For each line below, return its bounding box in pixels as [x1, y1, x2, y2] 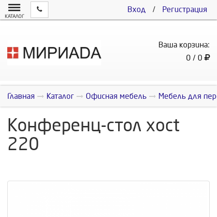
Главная [7, 92, 35, 100]
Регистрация [162, 5, 207, 14]
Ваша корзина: [158, 41, 210, 49]
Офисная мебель [86, 92, 147, 100]
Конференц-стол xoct [7, 116, 180, 135]
